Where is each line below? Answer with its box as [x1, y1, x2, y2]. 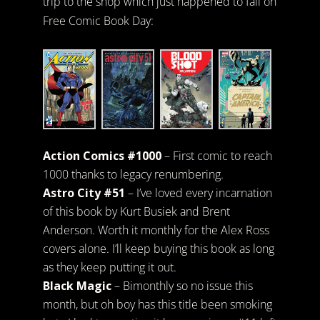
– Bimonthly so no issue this [111, 277, 253, 294]
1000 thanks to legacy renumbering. [42, 166, 224, 182]
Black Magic [42, 277, 111, 294]
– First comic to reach [161, 147, 272, 164]
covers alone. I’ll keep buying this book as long [42, 240, 274, 256]
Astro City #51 [42, 184, 125, 201]
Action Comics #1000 [42, 147, 161, 164]
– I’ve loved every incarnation [124, 184, 272, 201]
